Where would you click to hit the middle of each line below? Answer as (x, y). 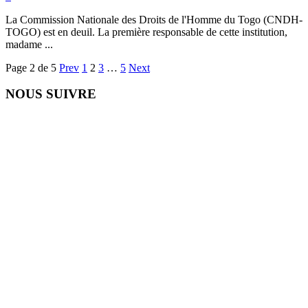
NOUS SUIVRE (51, 94)
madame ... (29, 44)
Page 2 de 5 (31, 67)
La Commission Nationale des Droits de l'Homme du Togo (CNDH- (154, 19)
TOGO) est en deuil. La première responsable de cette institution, (146, 32)
